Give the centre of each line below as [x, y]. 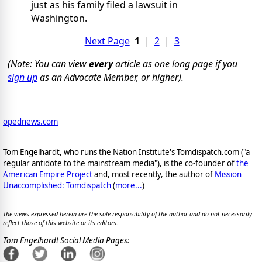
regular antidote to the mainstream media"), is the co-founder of [120, 163]
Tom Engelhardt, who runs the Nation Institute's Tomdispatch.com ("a [126, 152]
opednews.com [30, 122]
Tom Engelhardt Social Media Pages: [66, 241]
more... [129, 185]
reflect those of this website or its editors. [61, 223]
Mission [228, 174]
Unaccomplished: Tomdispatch [57, 185]
